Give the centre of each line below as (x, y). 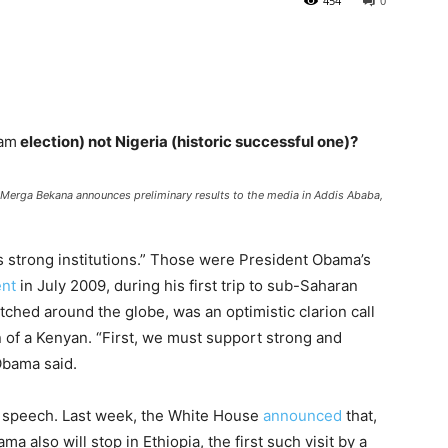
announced (302, 415)
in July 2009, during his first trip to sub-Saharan (187, 285)
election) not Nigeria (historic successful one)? (187, 141)
